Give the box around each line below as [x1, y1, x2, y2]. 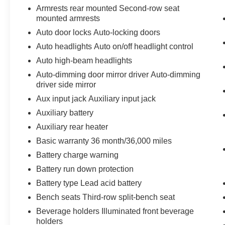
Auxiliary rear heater [36, 122, 108, 131]
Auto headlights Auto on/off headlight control [36, 42, 194, 51]
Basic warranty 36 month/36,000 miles [36, 136, 172, 145]
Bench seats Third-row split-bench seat [36, 192, 175, 201]
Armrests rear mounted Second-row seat [36, 4, 180, 13]
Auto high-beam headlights [36, 56, 133, 65]
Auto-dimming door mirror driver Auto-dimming [36, 70, 201, 79]
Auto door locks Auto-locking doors [36, 28, 161, 37]
